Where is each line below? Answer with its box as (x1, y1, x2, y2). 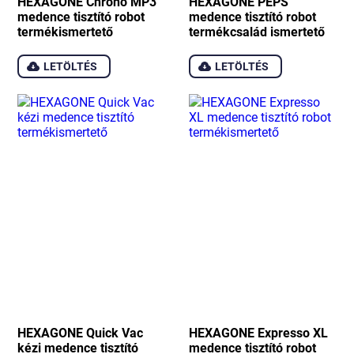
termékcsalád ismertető (189, 23, 325, 40)
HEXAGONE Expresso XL (189, 323, 328, 341)
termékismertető (17, 23, 114, 40)
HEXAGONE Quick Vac (17, 323, 144, 341)
